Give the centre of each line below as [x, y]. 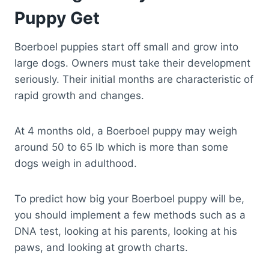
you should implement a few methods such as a [130, 215]
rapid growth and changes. [79, 96]
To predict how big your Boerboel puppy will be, [129, 199]
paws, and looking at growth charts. [101, 248]
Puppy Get [57, 18]
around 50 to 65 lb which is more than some [121, 147]
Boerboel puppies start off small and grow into [126, 47]
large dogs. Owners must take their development [132, 63]
